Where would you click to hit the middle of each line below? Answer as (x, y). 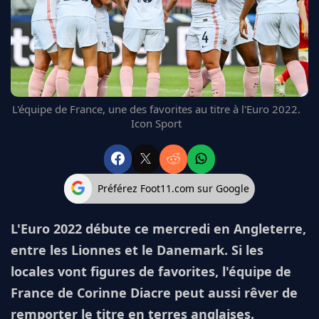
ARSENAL (41, 67)
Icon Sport (156, 124)
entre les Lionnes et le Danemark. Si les (137, 250)
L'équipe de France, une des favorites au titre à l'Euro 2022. (156, 109)
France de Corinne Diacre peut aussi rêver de (154, 292)
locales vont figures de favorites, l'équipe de (151, 271)
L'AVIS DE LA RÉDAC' (63, 101)
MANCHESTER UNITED (69, 33)
